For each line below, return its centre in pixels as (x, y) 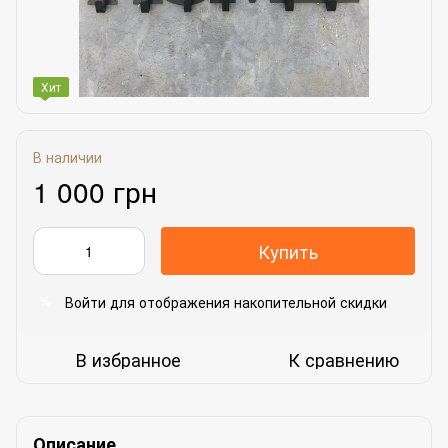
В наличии (67, 156)
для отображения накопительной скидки (246, 301)
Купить (288, 250)
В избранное (128, 358)
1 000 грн (95, 190)
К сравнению (343, 358)
